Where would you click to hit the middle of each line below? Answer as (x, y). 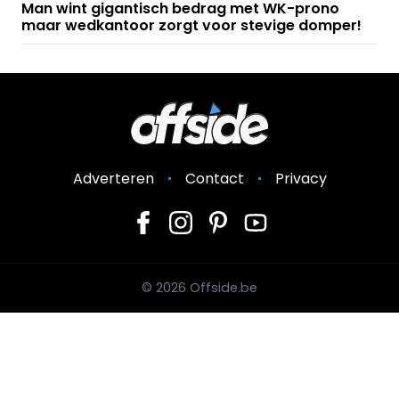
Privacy (301, 179)
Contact (214, 179)
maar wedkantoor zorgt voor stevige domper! (191, 26)
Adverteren (113, 179)
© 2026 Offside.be (199, 288)
